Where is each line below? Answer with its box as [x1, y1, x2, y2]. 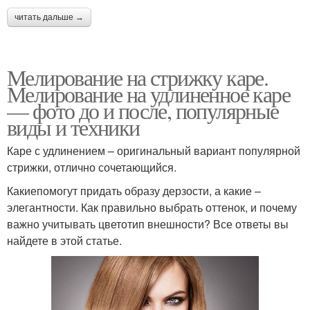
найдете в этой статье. [7, 232, 122, 248]
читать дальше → [15, 12, 84, 22]
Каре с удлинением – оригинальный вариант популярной [7, 142, 300, 158]
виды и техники [7, 111, 140, 142]
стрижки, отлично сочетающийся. [7, 158, 176, 175]
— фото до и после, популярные [7, 95, 279, 125]
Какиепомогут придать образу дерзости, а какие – [7, 182, 261, 199]
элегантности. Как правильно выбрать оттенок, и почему [7, 199, 297, 215]
